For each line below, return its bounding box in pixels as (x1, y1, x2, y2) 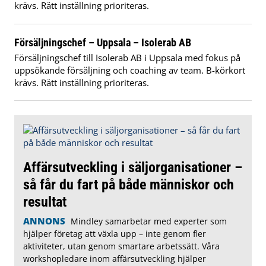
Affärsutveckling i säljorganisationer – (23, 159, 242, 176)
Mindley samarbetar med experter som (70, 216, 227, 227)
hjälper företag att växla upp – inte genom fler (23, 228, 206, 240)
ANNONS (23, 215, 65, 227)
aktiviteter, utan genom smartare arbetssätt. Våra (23, 240, 220, 252)
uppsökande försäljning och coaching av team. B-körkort (14, 64, 245, 76)
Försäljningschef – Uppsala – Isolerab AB (14, 36, 191, 49)
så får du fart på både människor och (23, 176, 234, 194)
